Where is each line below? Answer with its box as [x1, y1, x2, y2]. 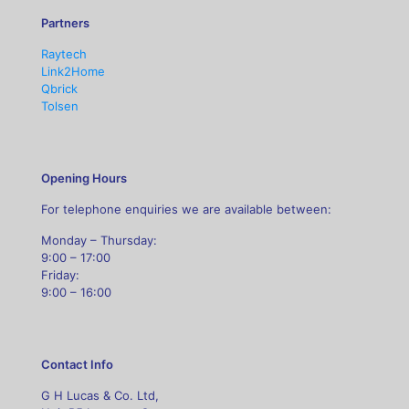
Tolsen [41, 99, 79, 113]
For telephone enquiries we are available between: [41, 202, 331, 216]
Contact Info [41, 357, 113, 372]
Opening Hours [41, 171, 127, 185]
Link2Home [41, 64, 105, 79]
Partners [41, 16, 89, 30]
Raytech [41, 47, 87, 61]
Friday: [41, 267, 79, 282]
